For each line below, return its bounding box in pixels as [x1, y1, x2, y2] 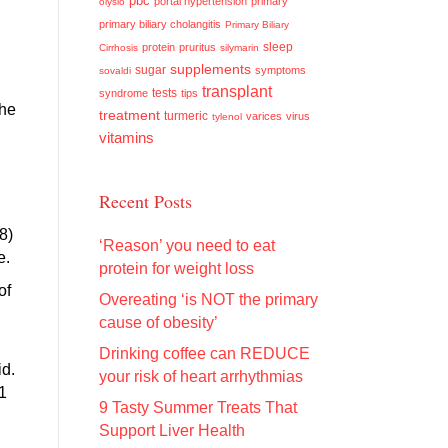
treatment [98, 107, 160, 123]
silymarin [219, 42, 259, 53]
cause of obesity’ [98, 314, 218, 331]
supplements [169, 61, 251, 77]
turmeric [163, 110, 208, 122]
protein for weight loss [98, 260, 254, 277]
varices [245, 110, 282, 122]
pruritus [178, 41, 216, 53]
